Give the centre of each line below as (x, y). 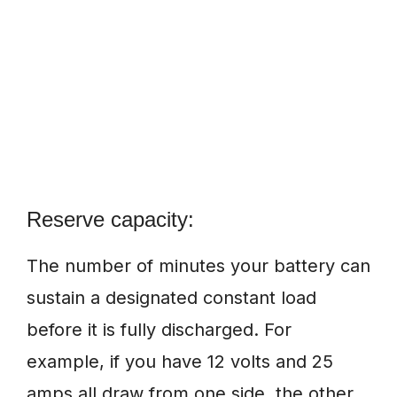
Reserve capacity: (110, 220)
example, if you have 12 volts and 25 (180, 362)
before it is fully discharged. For (159, 330)
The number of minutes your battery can (198, 266)
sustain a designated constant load (171, 298)
